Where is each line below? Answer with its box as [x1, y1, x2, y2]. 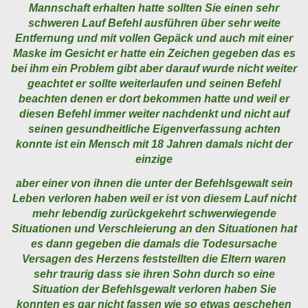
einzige [135, 153, 173, 166]
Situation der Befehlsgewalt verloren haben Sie [32, 283, 276, 296]
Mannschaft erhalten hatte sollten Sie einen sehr [29, 2, 279, 14]
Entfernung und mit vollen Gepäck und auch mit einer [15, 32, 293, 45]
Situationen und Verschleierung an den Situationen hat [11, 223, 297, 235]
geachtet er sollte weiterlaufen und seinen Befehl [27, 78, 280, 90]
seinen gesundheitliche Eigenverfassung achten [27, 123, 280, 135]
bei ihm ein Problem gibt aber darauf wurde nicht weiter [11, 63, 297, 75]
